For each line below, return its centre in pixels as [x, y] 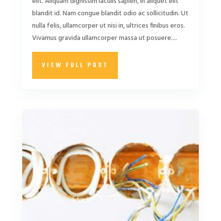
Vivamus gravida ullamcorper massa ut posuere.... [104, 38]
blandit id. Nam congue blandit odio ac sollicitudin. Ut [110, 14]
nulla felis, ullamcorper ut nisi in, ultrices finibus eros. [108, 26]
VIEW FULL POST [75, 65]
